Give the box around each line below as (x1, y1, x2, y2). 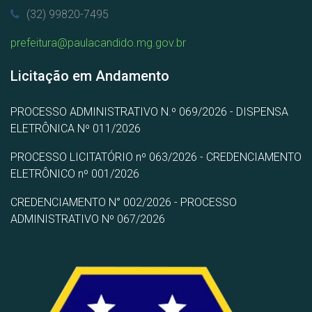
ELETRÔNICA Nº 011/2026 (10, 121, 141, 135)
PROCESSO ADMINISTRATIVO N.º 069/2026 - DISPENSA (10, 104, 288, 118)
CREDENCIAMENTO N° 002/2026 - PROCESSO (10, 195, 237, 209)
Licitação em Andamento (10, 67, 169, 84)
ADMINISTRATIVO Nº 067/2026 (10, 212, 165, 226)
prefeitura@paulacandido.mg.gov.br (10, 36, 186, 49)
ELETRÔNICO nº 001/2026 (10, 166, 139, 180)
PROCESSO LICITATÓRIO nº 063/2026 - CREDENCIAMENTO (10, 150, 302, 164)
